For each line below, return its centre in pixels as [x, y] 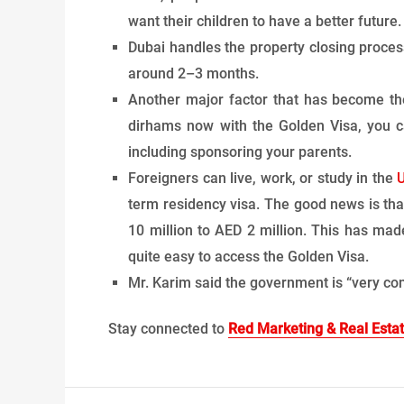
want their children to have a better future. [265, 22]
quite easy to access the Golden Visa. [249, 257]
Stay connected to [168, 329]
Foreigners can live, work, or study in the [263, 179]
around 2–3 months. [194, 74]
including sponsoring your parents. [240, 152]
